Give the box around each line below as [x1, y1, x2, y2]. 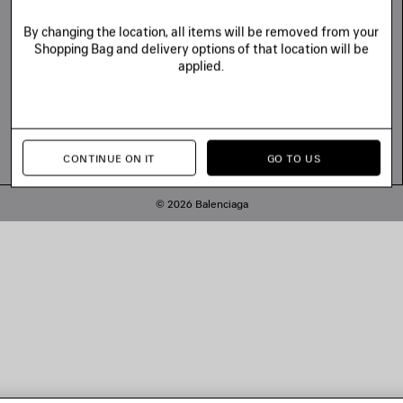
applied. [178, 58, 225, 74]
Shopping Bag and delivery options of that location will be [33, 40, 369, 57]
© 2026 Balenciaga [155, 197, 248, 211]
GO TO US [267, 151, 320, 165]
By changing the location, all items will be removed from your [23, 23, 380, 40]
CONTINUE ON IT [63, 151, 156, 165]
